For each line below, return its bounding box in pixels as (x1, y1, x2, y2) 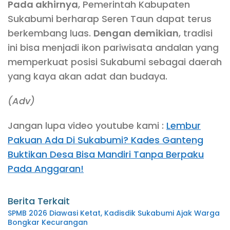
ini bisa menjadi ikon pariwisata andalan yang (8, 41, 219, 54)
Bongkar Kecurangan (8, 217, 88, 228)
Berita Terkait (8, 195, 70, 208)
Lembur (166, 119, 201, 132)
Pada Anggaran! (8, 162, 84, 176)
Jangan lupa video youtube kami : (8, 119, 166, 132)
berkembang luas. (8, 27, 93, 40)
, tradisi (179, 27, 213, 40)
